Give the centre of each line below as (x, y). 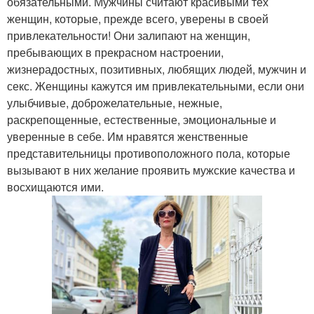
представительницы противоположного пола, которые (149, 153)
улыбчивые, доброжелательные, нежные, (115, 102)
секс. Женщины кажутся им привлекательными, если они (156, 86)
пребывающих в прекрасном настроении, (115, 52)
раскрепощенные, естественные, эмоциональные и (142, 119)
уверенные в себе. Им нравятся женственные (128, 136)
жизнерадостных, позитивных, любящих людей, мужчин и (157, 69)
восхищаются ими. (55, 186)
